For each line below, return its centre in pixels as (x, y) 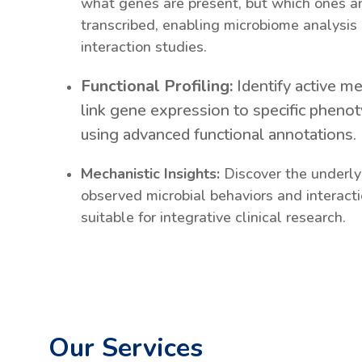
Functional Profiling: (157, 86)
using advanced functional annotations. (219, 135)
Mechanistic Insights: (150, 174)
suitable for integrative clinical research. (213, 217)
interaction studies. (144, 47)
